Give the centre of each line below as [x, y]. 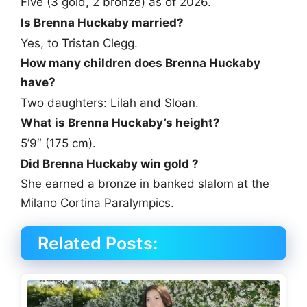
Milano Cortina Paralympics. [97, 203]
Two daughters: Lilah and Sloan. [110, 102]
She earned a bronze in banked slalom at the [145, 184]
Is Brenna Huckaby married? [102, 23]
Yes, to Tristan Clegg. [79, 43]
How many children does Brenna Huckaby [140, 63]
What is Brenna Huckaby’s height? [120, 123]
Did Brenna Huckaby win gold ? [110, 163]
